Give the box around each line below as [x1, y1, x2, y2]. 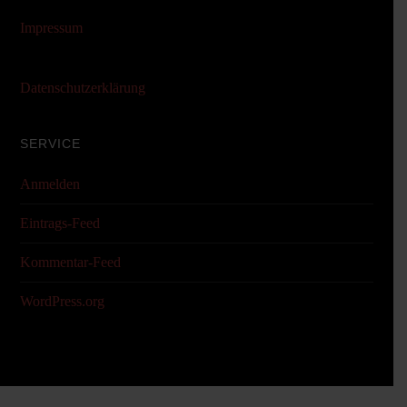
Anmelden [19, 176, 80, 192]
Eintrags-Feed [19, 215, 100, 231]
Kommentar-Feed [19, 254, 121, 270]
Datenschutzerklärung [19, 80, 145, 95]
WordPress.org [19, 293, 104, 309]
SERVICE [19, 136, 81, 151]
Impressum [19, 20, 83, 35]
